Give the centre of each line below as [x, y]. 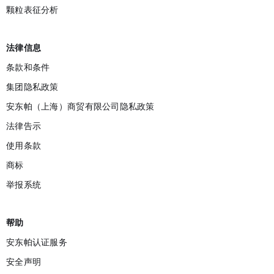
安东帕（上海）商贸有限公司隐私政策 [80, 107]
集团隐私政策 [32, 87]
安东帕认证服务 [37, 243]
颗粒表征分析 [32, 10]
